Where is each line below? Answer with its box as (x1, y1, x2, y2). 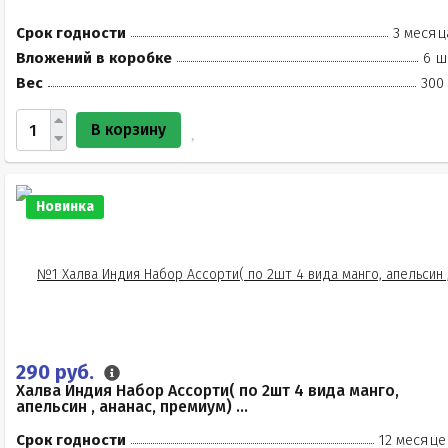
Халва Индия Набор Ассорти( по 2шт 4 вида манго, (16, 381, 399, 400)
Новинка (36, 198, 94, 215)
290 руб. (16, 360, 99, 384)
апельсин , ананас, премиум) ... (16, 397, 248, 416)
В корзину (91, 120, 166, 139)
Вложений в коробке (16, 49, 172, 67)
